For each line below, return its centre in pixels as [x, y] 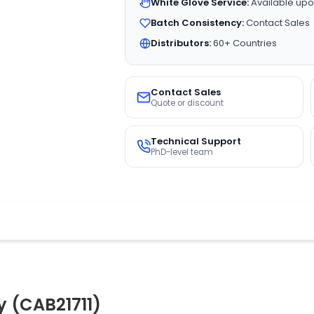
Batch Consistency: [197, 23]
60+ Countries [244, 43]
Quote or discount [187, 103]
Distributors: [180, 43]
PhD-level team [182, 152]
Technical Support [196, 141]
